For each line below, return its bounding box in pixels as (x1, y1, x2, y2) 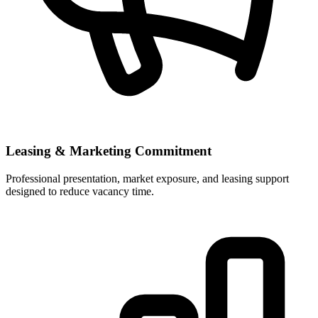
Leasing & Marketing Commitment (6, 143, 212, 159)
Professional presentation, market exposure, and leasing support (6, 172, 289, 185)
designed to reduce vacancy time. (6, 185, 154, 197)
